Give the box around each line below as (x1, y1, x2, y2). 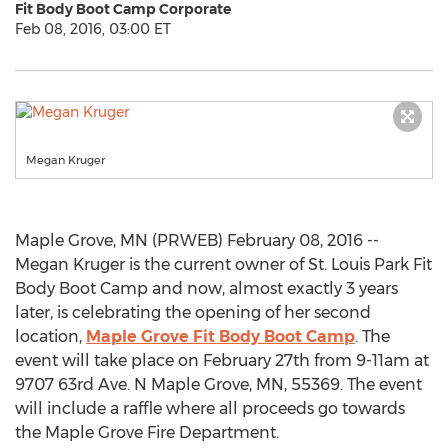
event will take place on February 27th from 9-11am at (15, 351, 429, 370)
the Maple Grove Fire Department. (15, 423, 279, 442)
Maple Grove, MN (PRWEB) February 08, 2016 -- (15, 231, 379, 250)
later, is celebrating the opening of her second (15, 303, 371, 322)
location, (15, 327, 86, 346)
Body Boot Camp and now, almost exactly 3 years (15, 279, 398, 298)
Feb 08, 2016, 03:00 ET (15, 20, 171, 38)
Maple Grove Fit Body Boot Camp (86, 327, 355, 346)
